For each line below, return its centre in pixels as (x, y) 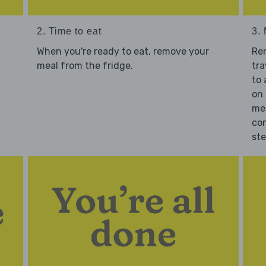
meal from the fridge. (85, 66)
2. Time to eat (69, 31)
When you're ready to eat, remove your (123, 52)
